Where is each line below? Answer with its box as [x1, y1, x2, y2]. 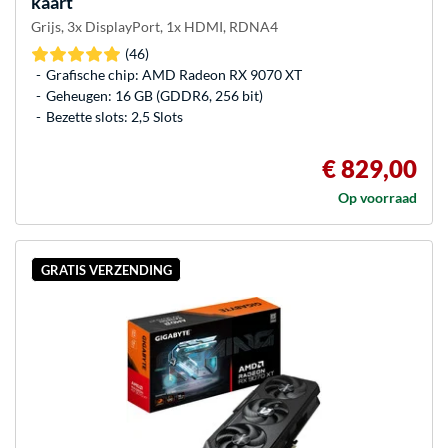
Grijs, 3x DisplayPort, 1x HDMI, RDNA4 [31, 18, 278, 36]
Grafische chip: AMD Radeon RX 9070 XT [46, 66, 302, 84]
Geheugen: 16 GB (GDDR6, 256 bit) [46, 87, 263, 105]
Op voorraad [338, 189, 417, 207]
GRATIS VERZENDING [40, 261, 172, 278]
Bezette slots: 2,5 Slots [46, 108, 183, 126]
